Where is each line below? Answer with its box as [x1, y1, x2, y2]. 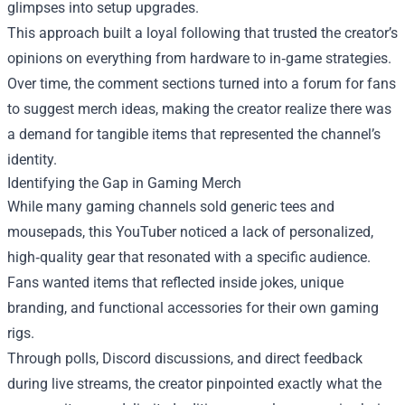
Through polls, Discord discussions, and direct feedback [7, 350, 363, 368]
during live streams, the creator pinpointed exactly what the [7, 375, 381, 393]
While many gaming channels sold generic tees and [7, 198, 334, 216]
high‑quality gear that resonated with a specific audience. [7, 249, 371, 267]
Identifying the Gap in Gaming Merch [7, 174, 241, 193]
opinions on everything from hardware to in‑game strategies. [7, 50, 391, 68]
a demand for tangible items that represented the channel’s [7, 126, 381, 144]
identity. [7, 151, 57, 169]
